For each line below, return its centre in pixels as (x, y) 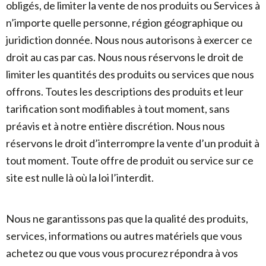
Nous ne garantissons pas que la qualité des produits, (127, 218)
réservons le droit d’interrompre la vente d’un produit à (133, 143)
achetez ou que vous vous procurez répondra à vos (122, 253)
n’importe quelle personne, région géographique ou (124, 23)
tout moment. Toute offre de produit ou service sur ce (130, 160)
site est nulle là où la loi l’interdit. (80, 178)
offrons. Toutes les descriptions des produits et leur (125, 91)
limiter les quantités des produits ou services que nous (130, 74)
